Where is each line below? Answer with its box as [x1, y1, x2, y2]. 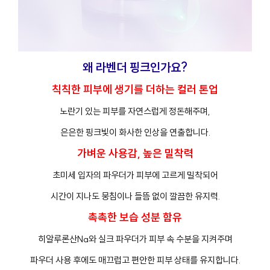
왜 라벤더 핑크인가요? [83, 59, 187, 75]
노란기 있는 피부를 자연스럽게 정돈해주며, [60, 105, 210, 117]
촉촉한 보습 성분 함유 [88, 210, 182, 224]
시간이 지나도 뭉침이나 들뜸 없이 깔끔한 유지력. [50, 190, 220, 202]
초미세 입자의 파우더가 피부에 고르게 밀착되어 [52, 169, 218, 181]
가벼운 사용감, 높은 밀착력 [77, 146, 193, 160]
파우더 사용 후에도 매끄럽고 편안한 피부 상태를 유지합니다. [30, 254, 240, 266]
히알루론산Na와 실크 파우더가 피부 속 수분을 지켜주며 [37, 233, 233, 245]
